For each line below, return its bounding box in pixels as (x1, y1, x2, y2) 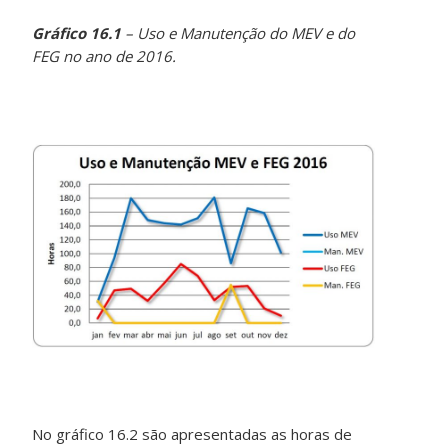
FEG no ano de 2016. (32, 46, 177, 67)
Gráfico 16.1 (32, 23, 122, 44)
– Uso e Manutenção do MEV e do (121, 23, 356, 44)
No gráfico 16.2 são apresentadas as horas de (32, 424, 353, 445)
